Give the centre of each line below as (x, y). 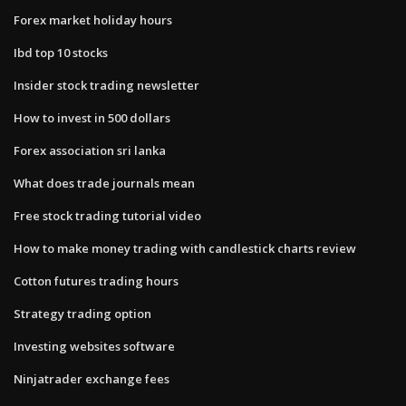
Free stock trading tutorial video (107, 215)
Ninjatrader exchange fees (92, 378)
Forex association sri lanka (90, 150)
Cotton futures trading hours (96, 280)
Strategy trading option (82, 313)
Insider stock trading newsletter (106, 85)
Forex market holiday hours (93, 19)
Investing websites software (94, 346)
